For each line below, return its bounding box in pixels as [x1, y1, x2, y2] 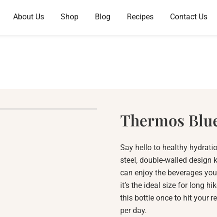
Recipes [126, 12, 154, 21]
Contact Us [170, 12, 207, 21]
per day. [120, 206, 147, 215]
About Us [13, 12, 44, 21]
